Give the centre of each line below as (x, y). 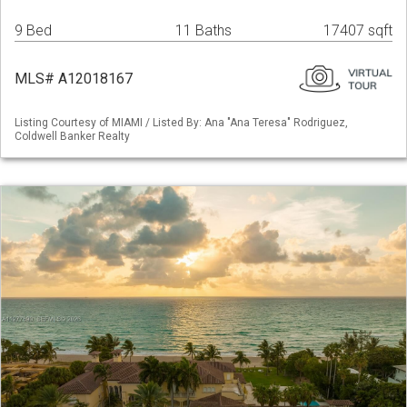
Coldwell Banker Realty (72, 137)
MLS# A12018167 (74, 79)
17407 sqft (358, 31)
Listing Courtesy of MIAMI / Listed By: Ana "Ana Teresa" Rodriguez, (181, 123)
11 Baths (203, 31)
